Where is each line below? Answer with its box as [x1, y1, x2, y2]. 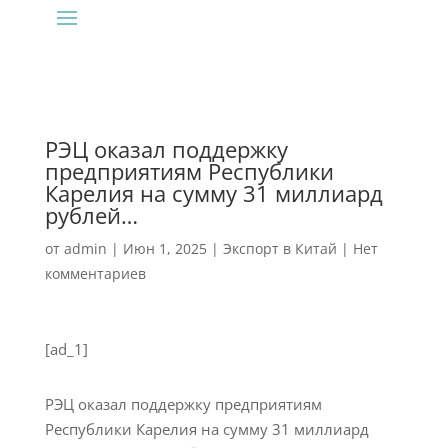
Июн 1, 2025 [122, 239, 207, 258]
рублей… [44, 200, 138, 230]
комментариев [44, 264, 146, 283]
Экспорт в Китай [222, 239, 337, 258]
